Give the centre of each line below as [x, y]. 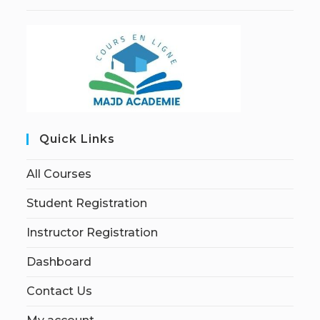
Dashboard [59, 261]
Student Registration [87, 203]
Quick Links [77, 139]
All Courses [59, 174]
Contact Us [60, 291]
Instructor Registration [92, 232]
